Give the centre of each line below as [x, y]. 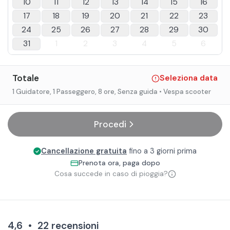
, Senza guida [136, 92]
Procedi [110, 124]
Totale [26, 78]
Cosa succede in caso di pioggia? [111, 174]
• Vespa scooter [184, 92]
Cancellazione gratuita [84, 151]
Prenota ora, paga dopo [119, 163]
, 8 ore [105, 92]
